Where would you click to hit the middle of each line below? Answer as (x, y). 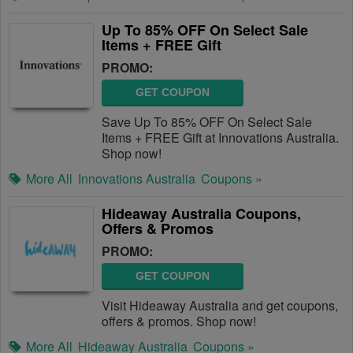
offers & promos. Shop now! (179, 321)
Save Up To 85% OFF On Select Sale (207, 122)
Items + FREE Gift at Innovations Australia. (220, 137)
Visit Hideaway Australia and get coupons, (220, 305)
